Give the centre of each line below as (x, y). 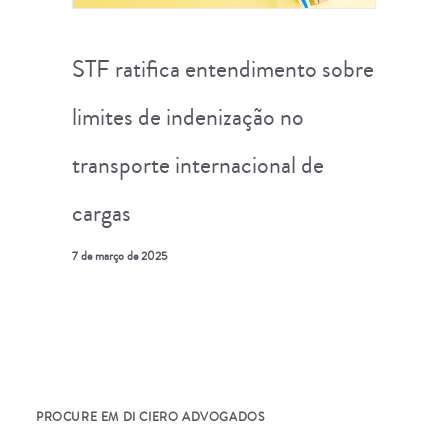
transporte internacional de (198, 164)
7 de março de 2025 (119, 256)
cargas (101, 212)
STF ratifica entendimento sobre (223, 68)
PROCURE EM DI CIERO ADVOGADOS (150, 417)
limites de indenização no (188, 116)
